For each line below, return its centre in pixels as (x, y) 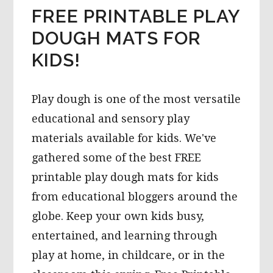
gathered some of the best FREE (117, 158)
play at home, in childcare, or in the (129, 255)
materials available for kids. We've (124, 138)
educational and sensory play (111, 119)
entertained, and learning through (125, 236)
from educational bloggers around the (135, 197)
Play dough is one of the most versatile (136, 99)
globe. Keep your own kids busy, (118, 216)
